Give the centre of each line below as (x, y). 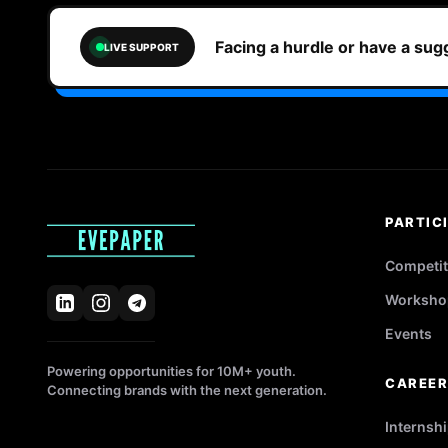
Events (409, 333)
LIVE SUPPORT (141, 47)
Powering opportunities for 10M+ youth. (171, 371)
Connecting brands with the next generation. (187, 390)
